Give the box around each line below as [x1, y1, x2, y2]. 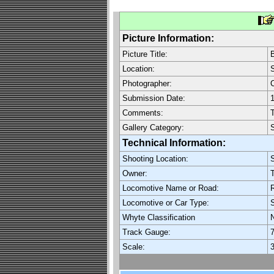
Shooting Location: [122, 154, 188, 163]
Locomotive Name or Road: [122, 183, 219, 193]
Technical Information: [122, 138, 235, 148]
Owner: [122, 169, 147, 178]
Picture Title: [122, 50, 168, 59]
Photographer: [122, 79, 172, 88]
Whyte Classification [122, 213, 195, 222]
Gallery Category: [122, 123, 184, 132]
